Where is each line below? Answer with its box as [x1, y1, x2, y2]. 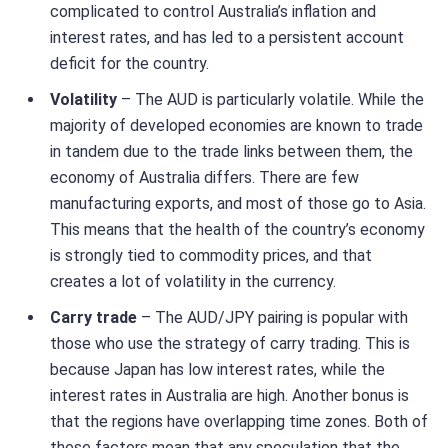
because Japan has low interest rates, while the [50, 359, 385, 379]
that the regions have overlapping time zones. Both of [50, 411, 428, 431]
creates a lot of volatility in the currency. [50, 271, 336, 291]
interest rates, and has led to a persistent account [50, 27, 404, 47]
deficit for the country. [50, 53, 209, 73]
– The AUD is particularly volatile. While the [117, 89, 424, 109]
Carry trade [50, 307, 137, 327]
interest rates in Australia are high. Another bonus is [50, 385, 409, 405]
